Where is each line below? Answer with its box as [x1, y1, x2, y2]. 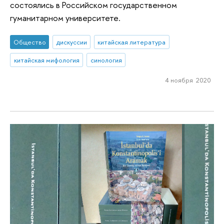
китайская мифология [13, 55, 79, 64]
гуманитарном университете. [10, 11, 120, 23]
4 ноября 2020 [164, 75, 211, 84]
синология [90, 55, 122, 64]
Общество [13, 37, 46, 47]
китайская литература [97, 37, 166, 47]
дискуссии [56, 37, 87, 47]
